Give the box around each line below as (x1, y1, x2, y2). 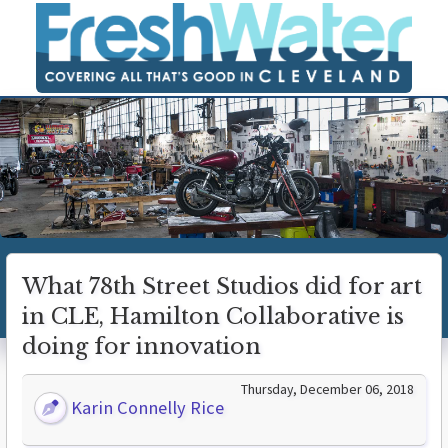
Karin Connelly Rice (67, 396, 225, 420)
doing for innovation (22, 333, 261, 361)
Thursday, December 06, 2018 (241, 380, 414, 399)
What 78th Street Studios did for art (22, 273, 422, 301)
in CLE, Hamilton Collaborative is (22, 303, 404, 331)
